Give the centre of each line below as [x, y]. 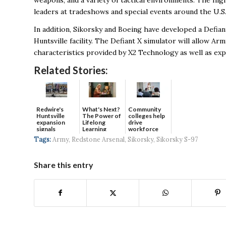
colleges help [147, 116]
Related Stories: [71, 70]
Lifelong [94, 123]
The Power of [102, 116]
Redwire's [50, 109]
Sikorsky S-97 [177, 139]
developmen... [148, 136]
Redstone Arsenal [98, 139]
